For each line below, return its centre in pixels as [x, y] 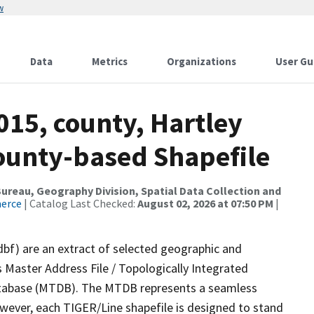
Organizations [202, 61]
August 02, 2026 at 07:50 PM [205, 203]
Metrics [110, 61]
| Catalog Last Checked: [80, 203]
